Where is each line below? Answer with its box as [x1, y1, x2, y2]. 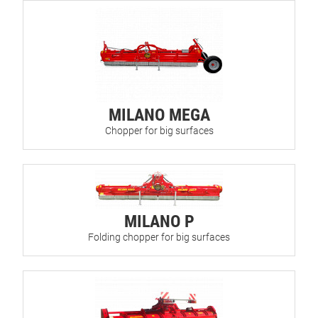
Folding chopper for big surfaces [88, 231, 230, 243]
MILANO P [124, 212, 194, 232]
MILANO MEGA [108, 104, 210, 125]
